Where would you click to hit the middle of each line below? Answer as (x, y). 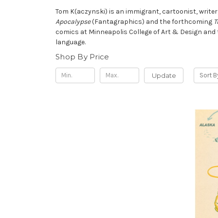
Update (164, 75)
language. (71, 42)
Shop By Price (82, 56)
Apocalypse (73, 21)
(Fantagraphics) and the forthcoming (152, 21)
